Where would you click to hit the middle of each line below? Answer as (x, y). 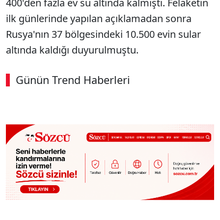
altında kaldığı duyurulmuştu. (72, 50)
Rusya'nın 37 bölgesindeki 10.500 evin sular (103, 34)
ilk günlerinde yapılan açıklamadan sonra (99, 18)
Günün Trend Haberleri (73, 80)
